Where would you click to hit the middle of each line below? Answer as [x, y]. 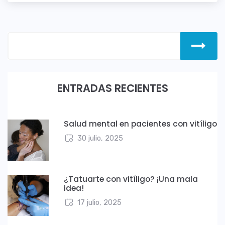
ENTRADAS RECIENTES [113, 88]
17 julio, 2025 [99, 202]
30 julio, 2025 [100, 138]
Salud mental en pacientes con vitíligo [140, 124]
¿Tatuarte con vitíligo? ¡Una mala [131, 179]
